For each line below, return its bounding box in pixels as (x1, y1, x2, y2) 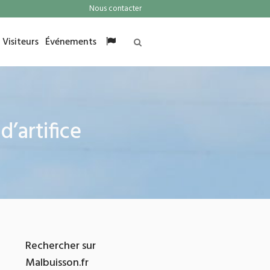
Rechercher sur (25, 237, 96, 255)
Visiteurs (2, 34, 39, 50)
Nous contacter (89, 2, 142, 15)
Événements (45, 34, 97, 50)
